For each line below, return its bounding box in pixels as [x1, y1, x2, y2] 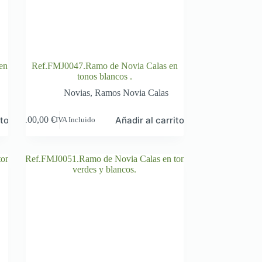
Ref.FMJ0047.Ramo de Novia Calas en [31, 60, 178, 71]
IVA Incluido [56, 115, 96, 124]
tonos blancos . [77, 71, 132, 81]
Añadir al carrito [115, 114, 185, 126]
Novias [64, 87, 91, 98]
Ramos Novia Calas [95, 87, 169, 98]
